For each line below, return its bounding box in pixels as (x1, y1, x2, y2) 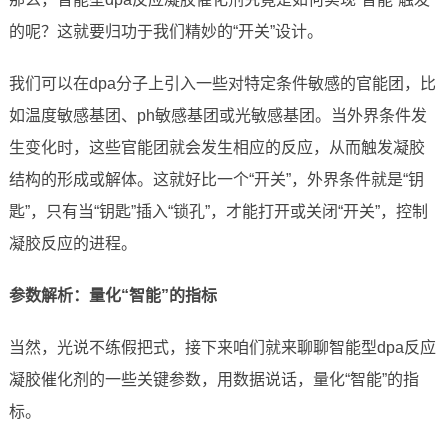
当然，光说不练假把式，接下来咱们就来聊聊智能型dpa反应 (8, 339, 436, 357)
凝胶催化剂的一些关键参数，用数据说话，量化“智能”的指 (8, 371, 419, 389)
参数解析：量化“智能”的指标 (8, 287, 217, 305)
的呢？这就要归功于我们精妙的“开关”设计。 (8, 23, 323, 41)
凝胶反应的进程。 (8, 235, 137, 253)
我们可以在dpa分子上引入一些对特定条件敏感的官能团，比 (8, 75, 436, 93)
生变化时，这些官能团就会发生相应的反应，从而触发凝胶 (8, 139, 425, 157)
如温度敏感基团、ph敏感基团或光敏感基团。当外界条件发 (8, 107, 427, 125)
